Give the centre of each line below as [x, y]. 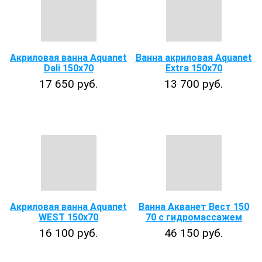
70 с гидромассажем [194, 217]
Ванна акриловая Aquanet [194, 58]
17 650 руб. [68, 84]
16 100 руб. [68, 233]
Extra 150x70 [194, 68]
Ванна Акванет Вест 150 [194, 207]
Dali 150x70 [68, 68]
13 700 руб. [194, 84]
